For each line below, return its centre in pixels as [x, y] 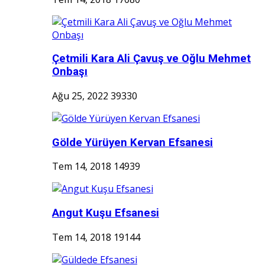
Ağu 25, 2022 [80, 96]
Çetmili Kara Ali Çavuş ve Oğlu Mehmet [151, 59]
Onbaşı [70, 72]
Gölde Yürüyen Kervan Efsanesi [132, 142]
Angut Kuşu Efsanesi [106, 213]
